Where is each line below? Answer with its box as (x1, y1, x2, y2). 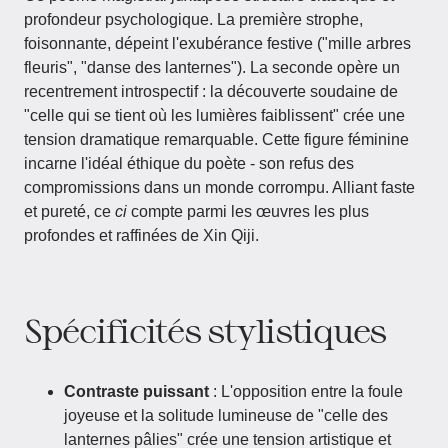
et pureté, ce (24, 203, 115, 220)
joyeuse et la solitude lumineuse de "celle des (64, 407, 388, 424)
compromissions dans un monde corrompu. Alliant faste (24, 179, 415, 196)
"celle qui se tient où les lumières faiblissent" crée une (24, 107, 405, 124)
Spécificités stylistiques (24, 311, 386, 349)
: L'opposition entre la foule (209, 383, 403, 400)
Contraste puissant (64, 383, 209, 400)
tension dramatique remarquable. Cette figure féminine (24, 131, 409, 148)
